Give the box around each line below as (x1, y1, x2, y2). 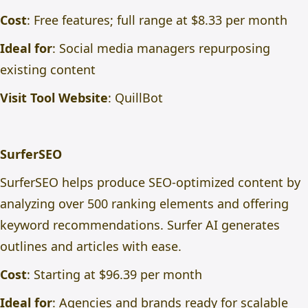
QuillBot (115, 89, 163, 106)
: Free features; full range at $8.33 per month (27, 12, 287, 28)
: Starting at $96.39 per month (27, 266, 202, 283)
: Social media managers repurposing (52, 40, 270, 56)
